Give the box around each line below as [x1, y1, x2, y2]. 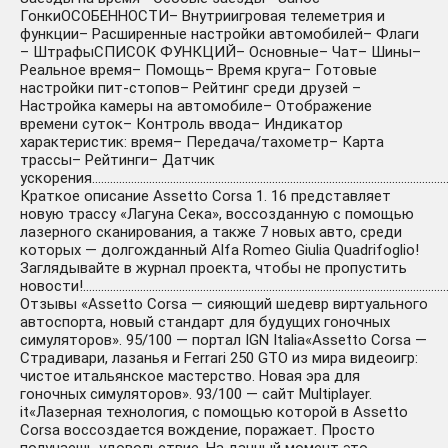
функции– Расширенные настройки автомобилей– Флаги [20, 25, 419, 44]
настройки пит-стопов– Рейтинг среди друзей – [20, 79, 361, 98]
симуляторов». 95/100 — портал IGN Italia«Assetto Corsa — [20, 331, 427, 350]
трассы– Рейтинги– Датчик [20, 151, 215, 170]
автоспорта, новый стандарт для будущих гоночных [20, 313, 390, 332]
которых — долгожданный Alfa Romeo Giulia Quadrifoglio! [20, 241, 419, 260]
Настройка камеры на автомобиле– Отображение [20, 97, 372, 116]
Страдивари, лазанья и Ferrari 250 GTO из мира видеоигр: [20, 349, 418, 368]
